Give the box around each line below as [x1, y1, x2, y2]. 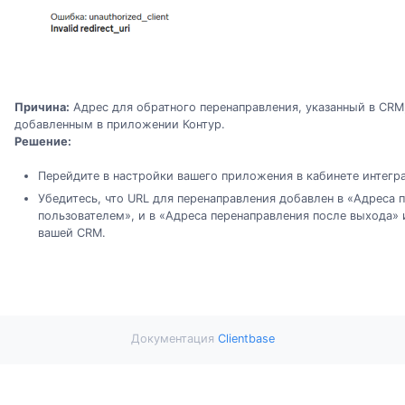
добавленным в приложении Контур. [14, 117, 225, 131]
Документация [130, 332, 218, 346]
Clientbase [217, 332, 275, 346]
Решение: [14, 134, 71, 148]
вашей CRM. [37, 226, 106, 240]
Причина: [14, 99, 70, 114]
